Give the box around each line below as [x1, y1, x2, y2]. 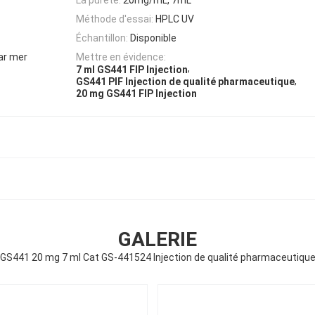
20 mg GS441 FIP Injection [76, 88, 197, 100]
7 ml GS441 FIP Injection [76, 63, 188, 75]
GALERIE [118, 228, 197, 252]
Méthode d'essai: [76, 13, 153, 25]
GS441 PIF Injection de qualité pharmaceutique [76, 76, 295, 88]
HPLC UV [155, 13, 194, 25]
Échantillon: [76, 32, 128, 44]
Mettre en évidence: [76, 51, 166, 63]
